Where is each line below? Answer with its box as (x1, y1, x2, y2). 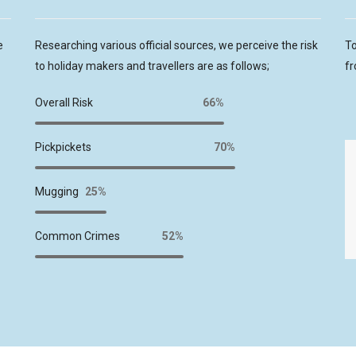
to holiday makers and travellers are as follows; (35, 59, 269, 72)
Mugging (35, 184, 79, 198)
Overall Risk (35, 95, 93, 109)
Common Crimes (35, 229, 120, 242)
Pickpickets (35, 140, 91, 153)
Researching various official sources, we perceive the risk (35, 38, 318, 52)
